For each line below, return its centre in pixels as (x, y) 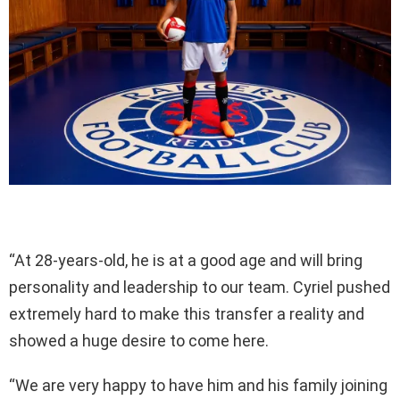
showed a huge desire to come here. (139, 340)
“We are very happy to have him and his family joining (198, 385)
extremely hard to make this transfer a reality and (187, 313)
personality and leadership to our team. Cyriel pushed (200, 287)
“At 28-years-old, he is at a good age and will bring (186, 260)
